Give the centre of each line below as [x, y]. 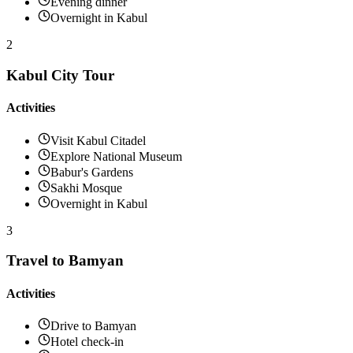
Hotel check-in [87, 341]
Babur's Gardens [92, 172]
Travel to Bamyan [65, 261]
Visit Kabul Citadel [98, 140]
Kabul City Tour [60, 76]
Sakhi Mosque [86, 188]
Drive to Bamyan [93, 325]
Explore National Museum [116, 156]
